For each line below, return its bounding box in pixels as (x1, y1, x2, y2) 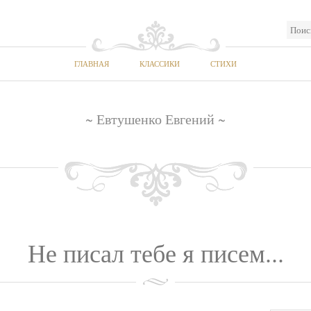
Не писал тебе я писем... (27, 236, 284, 269)
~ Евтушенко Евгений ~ (85, 110, 226, 128)
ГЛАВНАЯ (74, 58, 109, 69)
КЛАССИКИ (140, 58, 180, 69)
